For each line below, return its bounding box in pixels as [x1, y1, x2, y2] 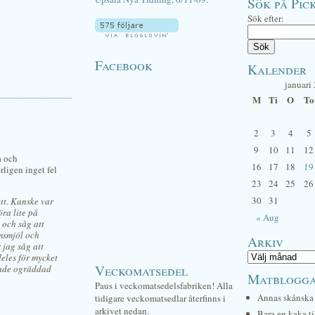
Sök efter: [247, 12, 284, 25]
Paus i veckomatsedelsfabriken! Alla [95, 279, 233, 292]
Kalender [247, 60, 307, 78]
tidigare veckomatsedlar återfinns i [95, 292, 226, 304]
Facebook [95, 56, 153, 74]
